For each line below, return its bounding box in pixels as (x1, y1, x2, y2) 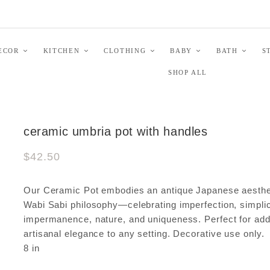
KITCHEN (43, 46, 80, 54)
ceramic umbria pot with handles (24, 125, 208, 138)
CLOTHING (104, 46, 146, 54)
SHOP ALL (168, 68, 208, 76)
